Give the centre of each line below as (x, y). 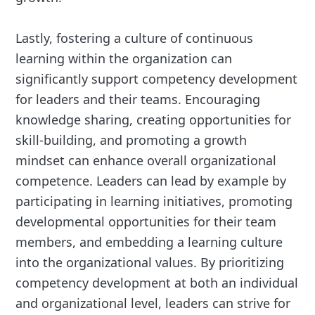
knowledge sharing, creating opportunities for (154, 120)
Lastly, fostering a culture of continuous (135, 38)
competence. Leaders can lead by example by (151, 181)
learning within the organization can (124, 59)
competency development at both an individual (157, 283)
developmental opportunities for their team (146, 222)
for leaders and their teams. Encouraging (138, 99)
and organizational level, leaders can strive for (153, 303)
